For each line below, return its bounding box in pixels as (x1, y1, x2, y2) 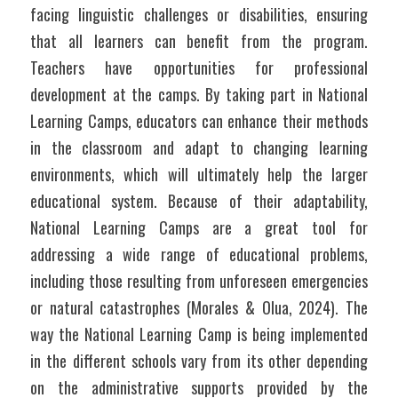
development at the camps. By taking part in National (30, 83, 368, 106)
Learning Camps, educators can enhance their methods (30, 109, 368, 132)
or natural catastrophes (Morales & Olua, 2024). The (30, 296, 368, 319)
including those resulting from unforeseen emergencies (30, 269, 368, 292)
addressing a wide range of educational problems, (30, 243, 368, 266)
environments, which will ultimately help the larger (30, 163, 368, 186)
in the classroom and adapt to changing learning (30, 136, 368, 159)
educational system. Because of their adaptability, (30, 189, 368, 212)
